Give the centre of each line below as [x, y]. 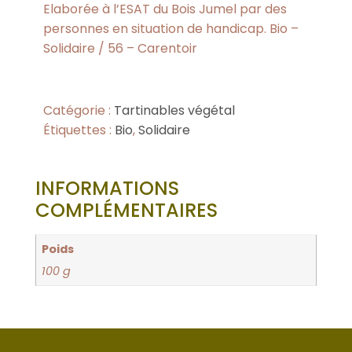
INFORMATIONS [107, 189]
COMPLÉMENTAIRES [126, 211]
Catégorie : [79, 111]
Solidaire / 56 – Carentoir [120, 48]
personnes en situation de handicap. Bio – [171, 29]
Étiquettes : [79, 130]
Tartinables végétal [174, 111]
